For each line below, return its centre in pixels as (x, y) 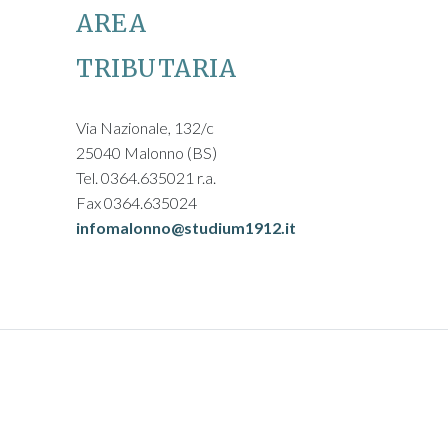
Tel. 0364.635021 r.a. (146, 177)
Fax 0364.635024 (136, 202)
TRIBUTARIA (156, 68)
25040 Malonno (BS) (146, 152)
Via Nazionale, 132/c (145, 127)
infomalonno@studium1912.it (186, 227)
